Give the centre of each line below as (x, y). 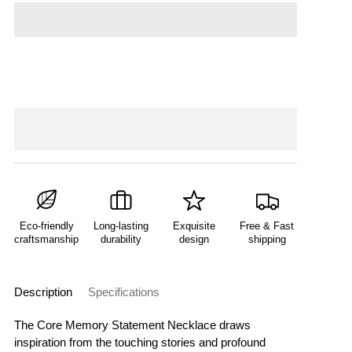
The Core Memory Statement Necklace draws (132, 324)
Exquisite (194, 225)
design (194, 239)
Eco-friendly (46, 225)
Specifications (124, 291)
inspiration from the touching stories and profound (140, 342)
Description (43, 291)
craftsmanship (46, 239)
